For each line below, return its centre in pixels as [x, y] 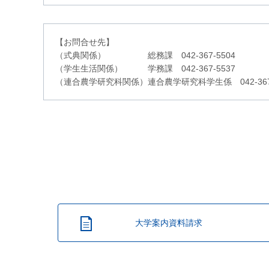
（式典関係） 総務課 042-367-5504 [145, 55]
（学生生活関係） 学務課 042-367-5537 [145, 68]
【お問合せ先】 [85, 42]
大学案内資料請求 [169, 222]
